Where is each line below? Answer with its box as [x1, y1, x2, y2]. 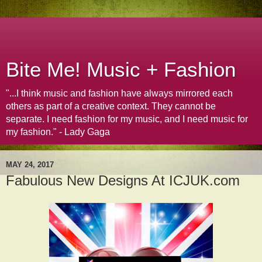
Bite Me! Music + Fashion [6, 58, 236, 81]
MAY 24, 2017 [6, 160, 54, 169]
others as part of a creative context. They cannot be [6, 101, 216, 111]
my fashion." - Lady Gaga [6, 127, 110, 137]
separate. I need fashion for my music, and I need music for [6, 114, 248, 124]
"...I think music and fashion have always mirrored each [6, 88, 233, 98]
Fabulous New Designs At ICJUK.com [6, 173, 240, 188]
